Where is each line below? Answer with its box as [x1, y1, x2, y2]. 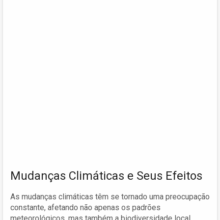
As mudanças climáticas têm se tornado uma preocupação [10, 192, 210, 201]
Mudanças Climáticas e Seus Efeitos [10, 168, 202, 183]
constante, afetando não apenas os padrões [10, 202, 161, 212]
